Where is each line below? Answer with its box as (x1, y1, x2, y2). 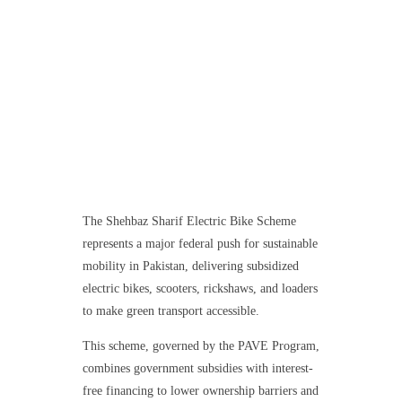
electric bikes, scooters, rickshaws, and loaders (82, 281, 318, 295)
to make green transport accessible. (82, 303, 259, 318)
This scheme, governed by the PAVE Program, (82, 338, 319, 353)
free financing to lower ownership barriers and (82, 383, 319, 398)
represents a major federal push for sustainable (82, 236, 318, 250)
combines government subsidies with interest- (82, 361, 313, 375)
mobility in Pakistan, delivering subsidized (82, 258, 299, 273)
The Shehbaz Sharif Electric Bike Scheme (82, 214, 296, 228)
